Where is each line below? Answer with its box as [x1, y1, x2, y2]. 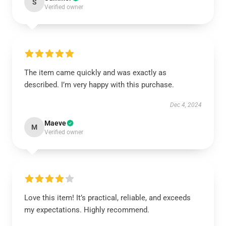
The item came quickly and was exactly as [24, 68, 166, 77]
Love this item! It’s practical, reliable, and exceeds [24, 193, 191, 202]
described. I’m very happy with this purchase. [24, 80, 174, 89]
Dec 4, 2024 [170, 101, 202, 108]
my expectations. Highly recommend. [24, 205, 151, 214]
